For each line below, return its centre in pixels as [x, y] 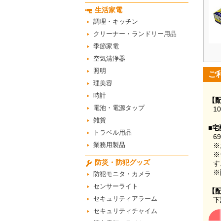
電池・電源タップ [119, 108]
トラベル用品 [112, 132]
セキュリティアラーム [125, 199]
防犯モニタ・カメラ [122, 174]
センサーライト [116, 186]
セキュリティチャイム [125, 211]
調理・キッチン [116, 21]
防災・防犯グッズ [122, 162]
